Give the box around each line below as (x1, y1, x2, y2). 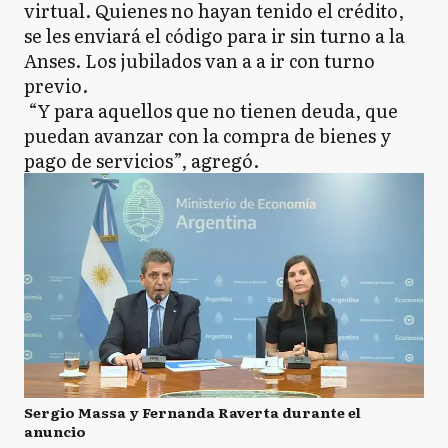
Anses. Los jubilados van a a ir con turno (24, 47, 375, 74)
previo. (24, 72, 88, 99)
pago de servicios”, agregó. (24, 147, 259, 174)
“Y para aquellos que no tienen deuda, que (24, 97, 398, 124)
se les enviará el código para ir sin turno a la (24, 22, 405, 49)
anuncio (24, 420, 86, 441)
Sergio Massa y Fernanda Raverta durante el (24, 401, 361, 422)
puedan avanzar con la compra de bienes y (24, 122, 391, 149)
